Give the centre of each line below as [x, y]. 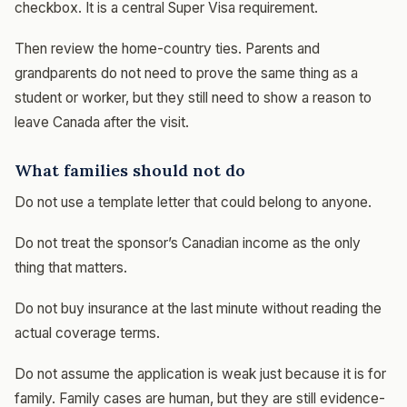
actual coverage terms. [87, 333]
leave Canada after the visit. [102, 122]
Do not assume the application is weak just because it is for [200, 374]
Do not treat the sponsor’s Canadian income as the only [188, 243]
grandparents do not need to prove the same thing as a [186, 73]
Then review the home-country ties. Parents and [167, 49]
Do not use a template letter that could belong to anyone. [193, 202]
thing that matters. [71, 268]
